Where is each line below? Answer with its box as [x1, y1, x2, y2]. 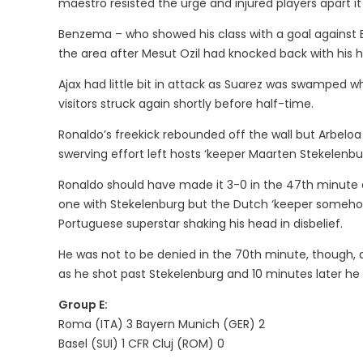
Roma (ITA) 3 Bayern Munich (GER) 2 [58, 316, 265, 332]
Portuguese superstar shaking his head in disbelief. [58, 216, 343, 232]
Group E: [58, 297, 108, 313]
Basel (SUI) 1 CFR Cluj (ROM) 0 [58, 335, 224, 352]
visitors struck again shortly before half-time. [58, 96, 314, 112]
